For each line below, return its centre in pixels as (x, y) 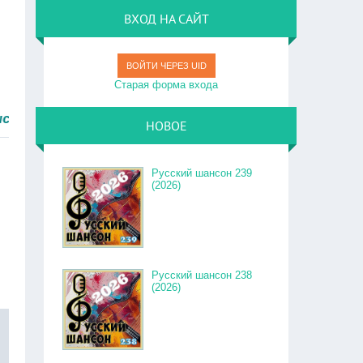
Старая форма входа (167, 85)
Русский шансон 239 (202, 173)
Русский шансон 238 (202, 275)
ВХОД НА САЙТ (166, 19)
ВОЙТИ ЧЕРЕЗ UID (166, 66)
